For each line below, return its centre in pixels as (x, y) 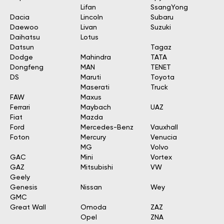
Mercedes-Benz (107, 127)
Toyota (163, 77)
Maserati (95, 87)
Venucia (164, 137)
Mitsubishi (96, 167)
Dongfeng (27, 67)
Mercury (93, 137)
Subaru (162, 17)
